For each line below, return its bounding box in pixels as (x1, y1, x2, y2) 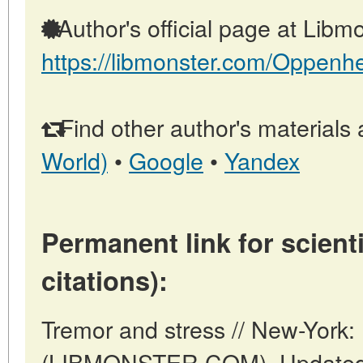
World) (41, 143, 108, 177)
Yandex (224, 143, 300, 177)
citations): (41, 260, 168, 299)
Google (129, 143, 203, 177)
